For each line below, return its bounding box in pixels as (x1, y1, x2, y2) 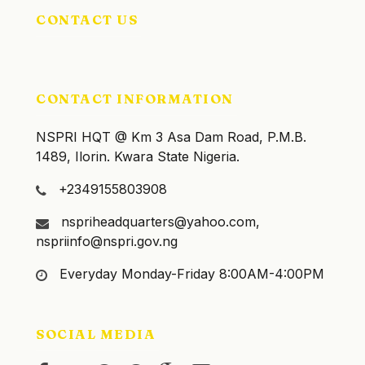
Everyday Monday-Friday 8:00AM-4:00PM (55, 266, 324, 282)
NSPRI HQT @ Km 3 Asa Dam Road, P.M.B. (36, 129, 306, 145)
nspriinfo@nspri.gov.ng (36, 233, 178, 249)
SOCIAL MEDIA (36, 326, 156, 342)
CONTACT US (36, 11, 138, 28)
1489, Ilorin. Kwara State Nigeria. (36, 148, 240, 165)
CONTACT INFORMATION (36, 90, 234, 107)
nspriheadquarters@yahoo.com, (57, 213, 260, 230)
